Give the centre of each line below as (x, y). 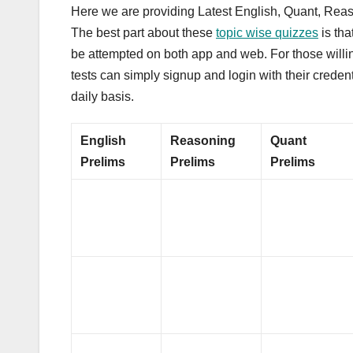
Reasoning (203, 140)
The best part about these (143, 32)
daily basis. (102, 96)
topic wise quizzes (267, 32)
